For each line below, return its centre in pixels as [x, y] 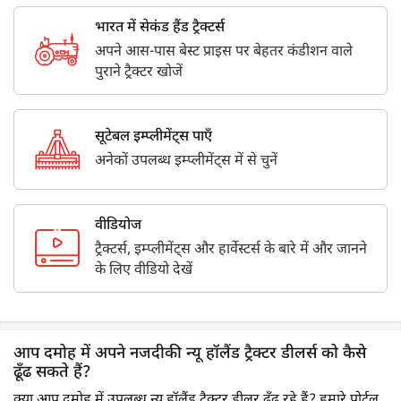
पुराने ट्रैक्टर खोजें [139, 73]
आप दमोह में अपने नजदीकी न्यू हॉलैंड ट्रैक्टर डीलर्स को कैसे [190, 354]
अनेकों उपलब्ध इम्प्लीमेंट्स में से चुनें [186, 161]
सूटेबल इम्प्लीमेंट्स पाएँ [154, 137]
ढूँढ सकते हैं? [52, 372]
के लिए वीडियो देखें [144, 270]
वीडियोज [118, 226]
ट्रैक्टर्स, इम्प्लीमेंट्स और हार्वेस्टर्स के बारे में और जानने [231, 250]
